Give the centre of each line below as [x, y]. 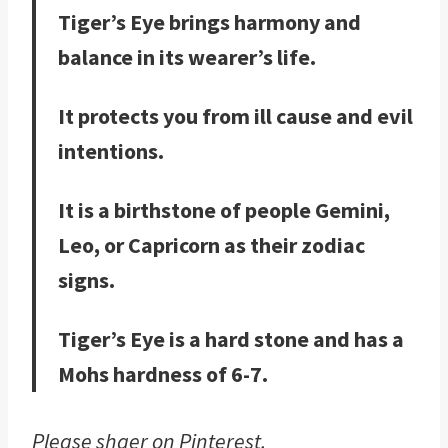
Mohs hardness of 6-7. [163, 374]
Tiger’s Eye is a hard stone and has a [231, 339]
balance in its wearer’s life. [187, 57]
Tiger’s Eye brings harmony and [209, 22]
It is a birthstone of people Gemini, [224, 210]
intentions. [115, 151]
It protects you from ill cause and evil [235, 116]
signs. [86, 280]
